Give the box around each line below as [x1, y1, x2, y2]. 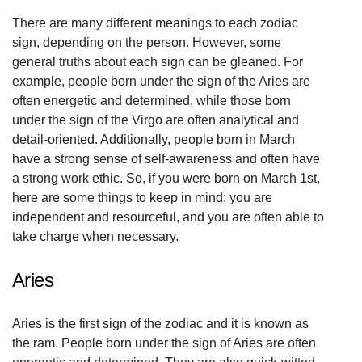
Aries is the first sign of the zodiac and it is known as [12, 317, 309, 330]
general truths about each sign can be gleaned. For [12, 55, 303, 69]
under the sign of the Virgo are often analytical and [12, 113, 299, 127]
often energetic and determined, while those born [12, 94, 291, 107]
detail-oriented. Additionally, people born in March [12, 133, 295, 146]
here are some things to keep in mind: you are [12, 191, 272, 204]
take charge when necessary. [12, 229, 179, 243]
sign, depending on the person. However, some [12, 36, 281, 49]
